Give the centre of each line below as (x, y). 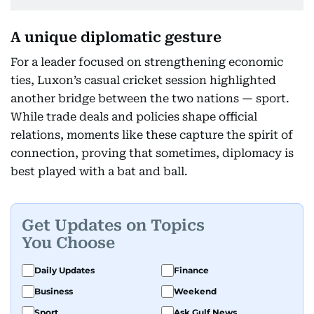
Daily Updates (64, 271)
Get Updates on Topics (113, 225)
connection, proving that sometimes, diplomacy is (152, 153)
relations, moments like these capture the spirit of (152, 135)
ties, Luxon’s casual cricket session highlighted (143, 81)
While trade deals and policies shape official (134, 117)
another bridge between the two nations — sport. (150, 99)
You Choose (68, 243)
